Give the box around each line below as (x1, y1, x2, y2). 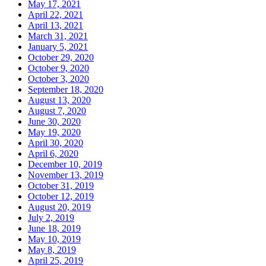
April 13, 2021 (28, 20, 83, 31)
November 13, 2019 (28, 170, 103, 180)
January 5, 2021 (28, 42, 88, 52)
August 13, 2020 (28, 95, 91, 106)
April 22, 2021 (28, 9, 83, 20)
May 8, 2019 (28, 245, 76, 255)
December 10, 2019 (28, 159, 102, 170)
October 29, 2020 (28, 52, 94, 63)
